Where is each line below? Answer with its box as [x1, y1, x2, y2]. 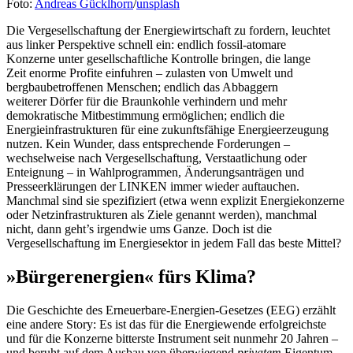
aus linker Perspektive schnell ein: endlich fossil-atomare [6, 38, 286, 52]
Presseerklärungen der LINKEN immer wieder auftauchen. [6, 180, 299, 194]
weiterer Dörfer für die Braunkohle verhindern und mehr [6, 95, 287, 109]
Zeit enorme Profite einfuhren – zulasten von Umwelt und [6, 66, 293, 80]
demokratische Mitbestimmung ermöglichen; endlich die [6, 109, 284, 123]
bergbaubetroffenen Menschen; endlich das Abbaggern [6, 80, 278, 95]
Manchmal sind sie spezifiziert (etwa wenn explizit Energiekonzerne [6, 194, 344, 208]
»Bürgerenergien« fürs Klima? [6, 266, 256, 288]
